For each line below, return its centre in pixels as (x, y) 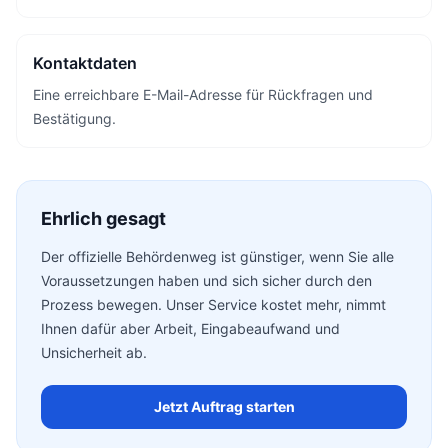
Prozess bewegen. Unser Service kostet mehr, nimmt (213, 304)
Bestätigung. (74, 118)
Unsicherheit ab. (94, 352)
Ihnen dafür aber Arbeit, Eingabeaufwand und (190, 328)
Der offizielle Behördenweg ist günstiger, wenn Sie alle (217, 256)
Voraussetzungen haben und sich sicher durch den (206, 280)
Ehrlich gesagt (103, 218)
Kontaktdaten (85, 63)
